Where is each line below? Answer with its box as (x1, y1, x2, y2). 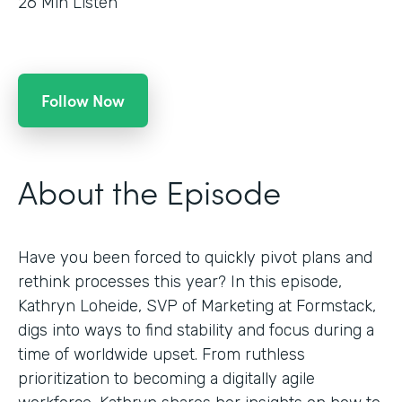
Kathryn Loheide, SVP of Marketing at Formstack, (18, 295, 376, 316)
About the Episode (18, 167, 281, 214)
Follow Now (41, 88, 125, 111)
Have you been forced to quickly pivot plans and (18, 247, 372, 267)
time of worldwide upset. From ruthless (18, 344, 305, 364)
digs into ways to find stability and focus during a (18, 319, 374, 340)
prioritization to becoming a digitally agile (18, 368, 315, 389)
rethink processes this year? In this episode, (18, 271, 342, 292)
